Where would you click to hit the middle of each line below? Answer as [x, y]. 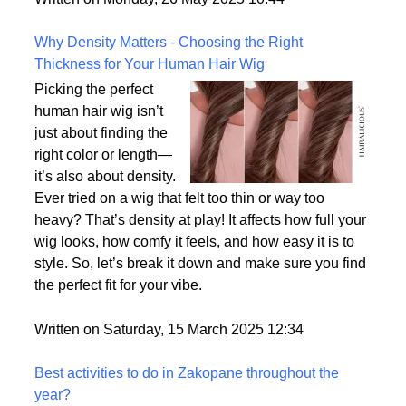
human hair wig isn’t [99, 171]
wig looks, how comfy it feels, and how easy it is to [194, 302]
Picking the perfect [94, 150]
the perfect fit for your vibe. [118, 345]
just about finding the [101, 193]
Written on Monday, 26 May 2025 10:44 [159, 59]
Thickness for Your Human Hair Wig [150, 124]
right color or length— [103, 215]
